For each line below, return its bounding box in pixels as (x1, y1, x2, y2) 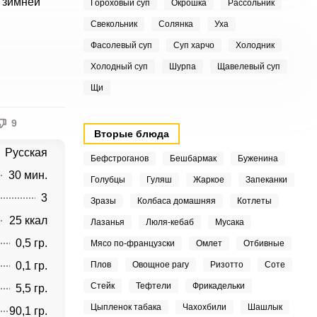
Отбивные (243, 238, 284, 248)
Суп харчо (173, 40, 214, 50)
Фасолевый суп (90, 40, 152, 50)
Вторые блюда (93, 128, 169, 139)
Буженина (237, 154, 278, 163)
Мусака (214, 217, 244, 227)
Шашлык (247, 302, 282, 312)
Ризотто (209, 260, 243, 270)
